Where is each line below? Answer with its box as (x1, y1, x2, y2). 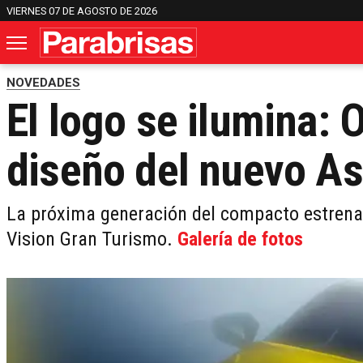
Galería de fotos (177, 228, 303, 251)
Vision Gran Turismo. (6, 228, 177, 251)
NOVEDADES (6, 75, 80, 91)
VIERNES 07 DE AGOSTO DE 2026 (6, 4, 157, 17)
